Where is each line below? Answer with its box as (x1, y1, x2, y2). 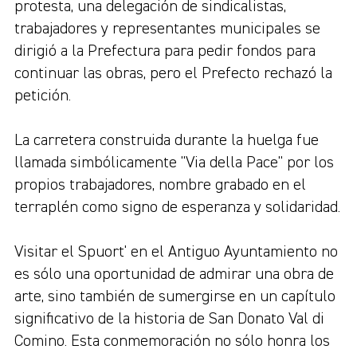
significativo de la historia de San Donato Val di (14, 310, 324, 327)
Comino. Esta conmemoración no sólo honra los (14, 332, 330, 349)
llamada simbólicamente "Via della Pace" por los (14, 154, 334, 171)
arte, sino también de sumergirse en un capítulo (14, 288, 335, 304)
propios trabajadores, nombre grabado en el (14, 176, 306, 193)
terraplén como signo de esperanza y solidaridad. (14, 198, 340, 215)
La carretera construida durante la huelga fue (14, 131, 319, 148)
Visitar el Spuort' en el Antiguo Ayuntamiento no (14, 243, 338, 260)
